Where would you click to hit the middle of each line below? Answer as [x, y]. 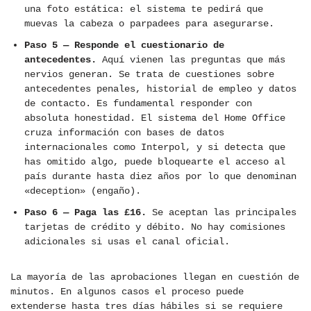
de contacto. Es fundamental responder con [138, 104]
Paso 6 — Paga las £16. [85, 213]
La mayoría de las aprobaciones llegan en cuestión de [155, 277]
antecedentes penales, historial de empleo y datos [160, 89]
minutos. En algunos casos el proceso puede [127, 292]
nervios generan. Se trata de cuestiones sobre [149, 75]
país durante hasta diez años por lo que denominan [160, 177]
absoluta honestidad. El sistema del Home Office [155, 118]
